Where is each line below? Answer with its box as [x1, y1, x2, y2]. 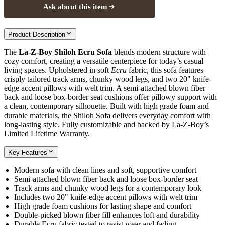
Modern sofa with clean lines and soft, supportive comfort [14, 165, 196, 174]
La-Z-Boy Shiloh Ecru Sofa [19, 47, 112, 56]
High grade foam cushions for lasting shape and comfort [14, 201, 191, 210]
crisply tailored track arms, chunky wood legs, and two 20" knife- [4, 74, 211, 83]
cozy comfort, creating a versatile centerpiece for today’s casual [4, 56, 203, 65]
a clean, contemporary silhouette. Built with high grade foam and [4, 101, 209, 110]
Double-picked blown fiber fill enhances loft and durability [14, 210, 200, 219]
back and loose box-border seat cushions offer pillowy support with [4, 92, 217, 101]
